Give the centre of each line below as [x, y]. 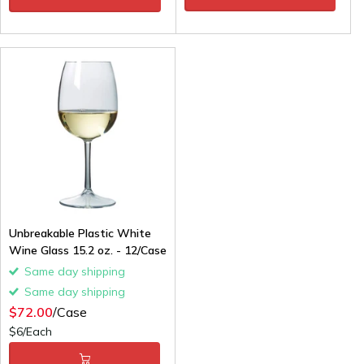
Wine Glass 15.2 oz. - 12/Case [88, 251]
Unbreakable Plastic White [80, 234]
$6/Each [30, 332]
